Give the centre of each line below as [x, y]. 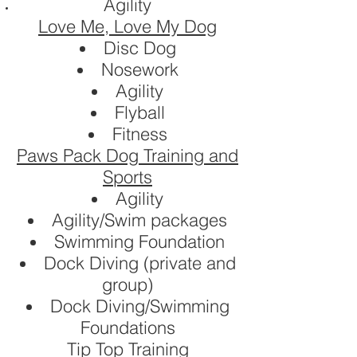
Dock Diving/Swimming [139, 306]
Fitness [139, 134]
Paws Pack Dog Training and [127, 155]
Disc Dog [139, 48]
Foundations [127, 328]
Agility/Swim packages [139, 220]
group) [127, 284]
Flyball [139, 112]
